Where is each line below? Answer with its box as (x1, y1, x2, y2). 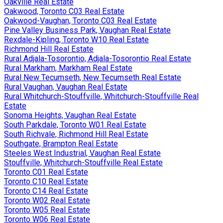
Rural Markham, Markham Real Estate (4, 63, 132, 73)
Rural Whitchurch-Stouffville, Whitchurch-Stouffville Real (4, 91, 199, 101)
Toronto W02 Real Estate (4, 195, 90, 205)
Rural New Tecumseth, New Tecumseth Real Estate (4, 72, 181, 82)
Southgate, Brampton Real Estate (4, 138, 118, 148)
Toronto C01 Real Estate (4, 167, 88, 177)
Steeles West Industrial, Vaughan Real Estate (4, 148, 161, 158)
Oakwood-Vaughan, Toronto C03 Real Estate (4, 15, 157, 25)
